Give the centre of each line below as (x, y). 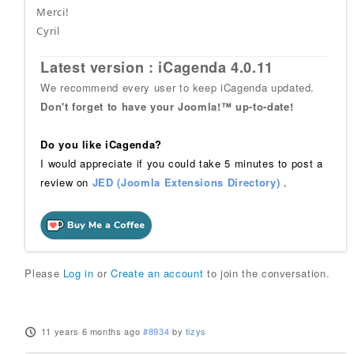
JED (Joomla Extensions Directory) (186, 183)
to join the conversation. (267, 273)
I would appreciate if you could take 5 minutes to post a (182, 164)
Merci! (53, 12)
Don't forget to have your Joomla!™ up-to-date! (167, 107)
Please (44, 273)
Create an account (157, 273)
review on (66, 183)
